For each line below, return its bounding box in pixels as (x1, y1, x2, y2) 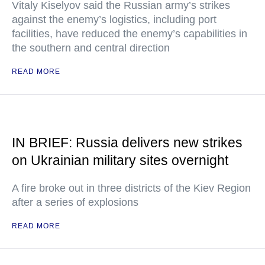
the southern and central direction (12, 42, 170, 54)
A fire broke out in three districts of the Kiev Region (12, 182, 251, 194)
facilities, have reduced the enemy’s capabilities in (12, 28, 247, 40)
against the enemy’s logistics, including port (12, 14, 216, 25)
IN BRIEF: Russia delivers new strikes (12, 135, 243, 150)
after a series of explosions (12, 196, 138, 208)
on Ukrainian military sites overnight (12, 153, 228, 168)
